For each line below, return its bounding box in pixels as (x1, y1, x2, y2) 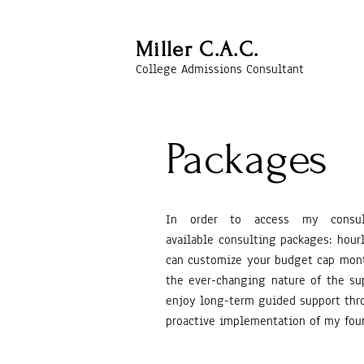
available (166, 232, 219, 248)
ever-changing (188, 272, 266, 288)
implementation (219, 313, 305, 329)
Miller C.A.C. (136, 37, 259, 62)
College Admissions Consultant (136, 61, 304, 77)
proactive (166, 313, 219, 329)
